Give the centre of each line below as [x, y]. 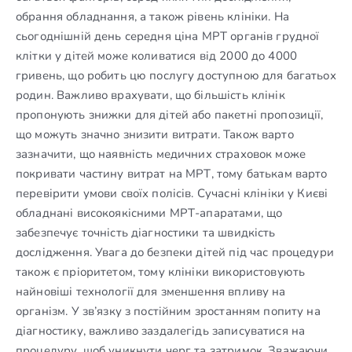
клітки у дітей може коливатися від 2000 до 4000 [157, 55]
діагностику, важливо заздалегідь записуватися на [161, 330]
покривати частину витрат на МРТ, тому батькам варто [172, 173]
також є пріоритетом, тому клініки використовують [161, 271]
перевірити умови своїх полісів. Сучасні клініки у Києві [172, 193]
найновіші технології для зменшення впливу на [151, 291]
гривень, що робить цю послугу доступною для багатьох [176, 75]
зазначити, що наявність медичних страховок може [161, 154]
